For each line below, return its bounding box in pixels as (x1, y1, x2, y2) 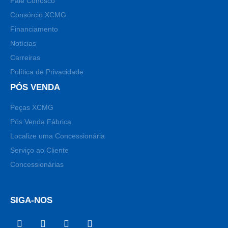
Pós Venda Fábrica (10, 118, 71, 126)
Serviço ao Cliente (10, 146, 69, 154)
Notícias (10, 39, 36, 47)
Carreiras (10, 53, 40, 62)
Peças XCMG (10, 103, 53, 111)
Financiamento (10, 25, 58, 33)
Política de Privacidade (10, 68, 83, 76)
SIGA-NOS (10, 195, 52, 205)
